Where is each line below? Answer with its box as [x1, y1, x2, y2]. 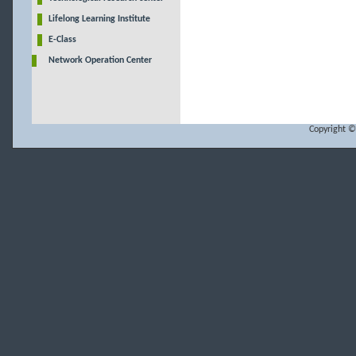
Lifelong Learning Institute [48, 14, 150, 24]
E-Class [48, 35, 76, 44]
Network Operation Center [48, 56, 152, 65]
